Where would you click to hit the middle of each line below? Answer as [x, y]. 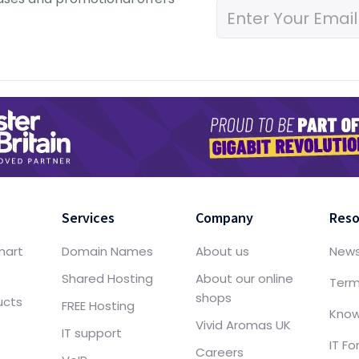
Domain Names [108, 252]
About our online [244, 279]
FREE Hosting [99, 306]
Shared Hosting [108, 279]
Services [89, 218]
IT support [92, 333]
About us [222, 252]
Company [224, 218]
